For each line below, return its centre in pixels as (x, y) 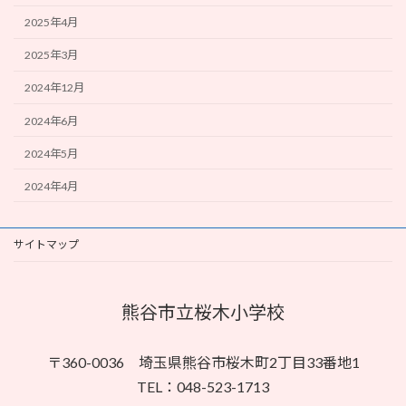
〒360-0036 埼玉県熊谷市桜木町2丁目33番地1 (203, 362)
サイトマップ (46, 245)
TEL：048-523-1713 (203, 387)
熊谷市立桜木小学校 (203, 312)
